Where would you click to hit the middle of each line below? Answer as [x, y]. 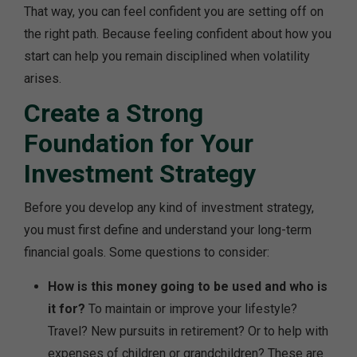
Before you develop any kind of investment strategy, [169, 207]
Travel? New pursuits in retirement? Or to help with [188, 331]
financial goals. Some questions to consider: [147, 252]
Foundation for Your [139, 143]
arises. [43, 78]
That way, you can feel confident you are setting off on [174, 11]
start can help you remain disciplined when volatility [167, 56]
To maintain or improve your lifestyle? [191, 308]
